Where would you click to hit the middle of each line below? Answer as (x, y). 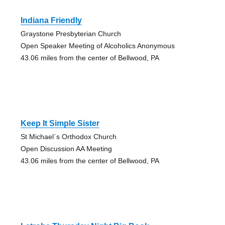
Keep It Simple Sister (60, 123)
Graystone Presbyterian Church (71, 33)
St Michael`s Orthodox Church (68, 136)
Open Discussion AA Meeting (66, 148)
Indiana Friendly (51, 20)
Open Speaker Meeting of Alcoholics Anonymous (97, 45)
